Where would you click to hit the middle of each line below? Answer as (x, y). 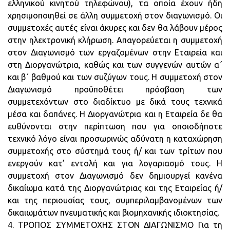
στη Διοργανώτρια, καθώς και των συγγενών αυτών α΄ (115, 65)
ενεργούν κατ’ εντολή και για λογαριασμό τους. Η (115, 163)
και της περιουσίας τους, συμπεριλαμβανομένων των (115, 200)
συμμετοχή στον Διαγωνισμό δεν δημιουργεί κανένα (115, 176)
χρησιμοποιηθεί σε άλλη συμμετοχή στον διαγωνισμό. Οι (115, 15)
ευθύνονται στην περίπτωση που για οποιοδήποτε (115, 126)
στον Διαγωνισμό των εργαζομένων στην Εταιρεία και (115, 52)
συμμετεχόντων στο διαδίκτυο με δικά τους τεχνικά (115, 102)
